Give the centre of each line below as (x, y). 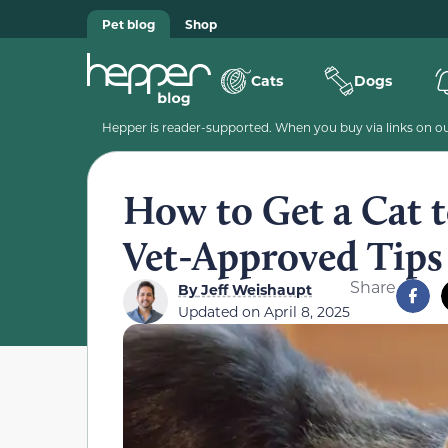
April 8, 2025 (307, 311)
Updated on (221, 311)
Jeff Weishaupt (254, 289)
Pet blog (128, 24)
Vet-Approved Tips (283, 256)
